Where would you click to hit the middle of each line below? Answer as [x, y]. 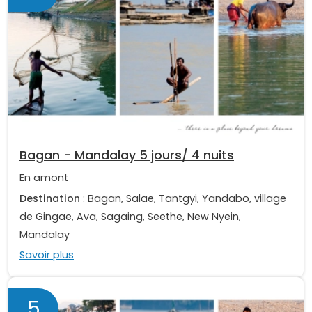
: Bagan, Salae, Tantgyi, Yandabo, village [183, 198]
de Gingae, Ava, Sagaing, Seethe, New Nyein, [130, 216]
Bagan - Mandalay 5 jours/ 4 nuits [127, 156]
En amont [44, 178]
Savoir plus [47, 255]
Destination [50, 198]
